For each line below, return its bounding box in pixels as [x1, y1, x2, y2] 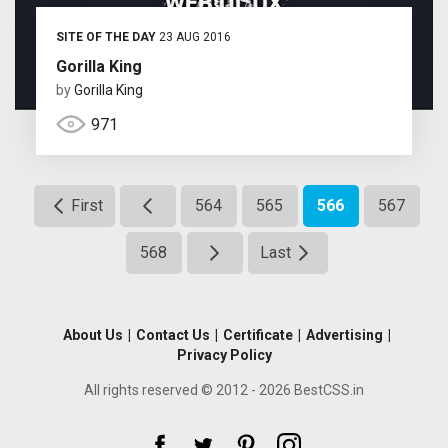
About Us [62, 327, 123, 344]
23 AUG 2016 [155, 30, 231, 45]
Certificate [222, 327, 293, 344]
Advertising [305, 327, 383, 344]
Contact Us [135, 327, 210, 344]
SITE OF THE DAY [55, 30, 156, 45]
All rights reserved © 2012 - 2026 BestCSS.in [84, 382, 364, 399]
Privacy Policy [176, 347, 272, 364]
